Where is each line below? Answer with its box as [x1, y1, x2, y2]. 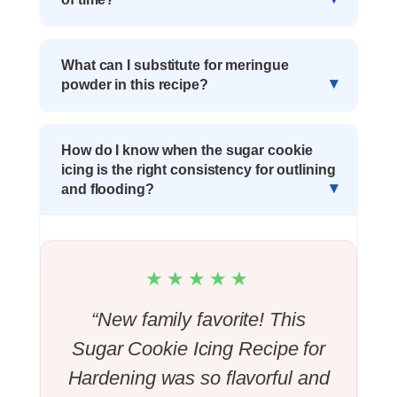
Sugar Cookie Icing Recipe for [71, 337, 326, 360]
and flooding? [61, 181, 154, 197]
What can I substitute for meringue [61, 57, 289, 73]
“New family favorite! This [91, 307, 306, 331]
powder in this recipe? [61, 76, 208, 92]
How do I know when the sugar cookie [61, 142, 313, 158]
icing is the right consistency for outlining [61, 161, 336, 177]
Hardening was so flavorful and [67, 366, 330, 389]
